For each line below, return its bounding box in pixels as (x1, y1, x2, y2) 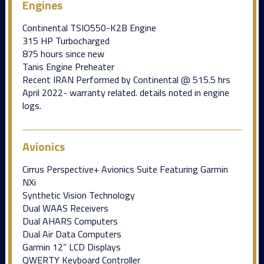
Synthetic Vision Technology (22, 187, 135, 202)
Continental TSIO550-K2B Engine (22, 20, 156, 35)
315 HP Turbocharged (22, 33, 110, 48)
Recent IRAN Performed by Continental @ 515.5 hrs (22, 72, 230, 87)
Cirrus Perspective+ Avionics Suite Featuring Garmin (22, 161, 228, 176)
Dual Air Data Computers (22, 226, 121, 241)
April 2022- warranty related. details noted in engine (22, 85, 229, 100)
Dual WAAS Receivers (22, 200, 108, 215)
